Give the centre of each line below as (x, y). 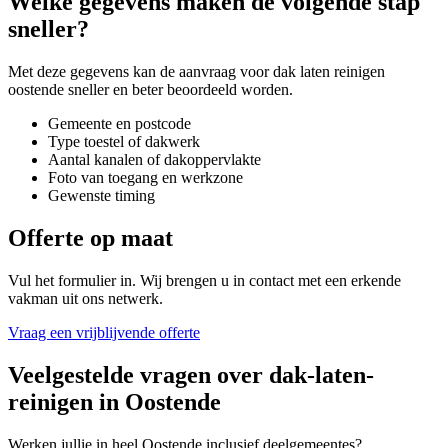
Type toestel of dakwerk (124, 142)
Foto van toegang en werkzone (145, 178)
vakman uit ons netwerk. (85, 298)
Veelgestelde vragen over (138, 374)
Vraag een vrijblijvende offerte (104, 332)
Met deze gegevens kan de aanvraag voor (140, 72)
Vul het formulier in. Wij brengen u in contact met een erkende (204, 280)
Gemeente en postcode (119, 124)
